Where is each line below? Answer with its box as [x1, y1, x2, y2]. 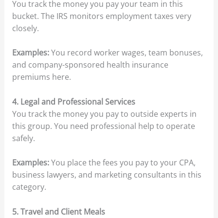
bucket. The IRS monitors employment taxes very [12, 10, 191, 21]
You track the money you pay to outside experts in [12, 108, 197, 119]
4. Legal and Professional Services [12, 96, 137, 107]
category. [12, 182, 46, 193]
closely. [12, 22, 39, 34]
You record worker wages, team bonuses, [49, 47, 203, 58]
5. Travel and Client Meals [12, 206, 105, 217]
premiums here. [12, 72, 71, 83]
